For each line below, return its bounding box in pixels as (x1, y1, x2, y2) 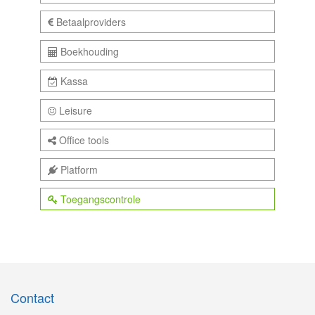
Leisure (56, 103, 92, 118)
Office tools (56, 133, 109, 148)
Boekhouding (57, 44, 119, 59)
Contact (11, 288, 54, 307)
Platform (57, 162, 98, 177)
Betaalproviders (53, 15, 126, 30)
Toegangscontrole (57, 192, 141, 207)
